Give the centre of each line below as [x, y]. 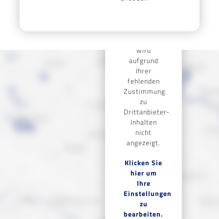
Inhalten [143, 122]
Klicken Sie [144, 162]
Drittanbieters [147, 40]
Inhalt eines [143, 29]
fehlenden [143, 81]
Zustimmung [145, 91]
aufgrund [143, 60]
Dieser [143, 19]
